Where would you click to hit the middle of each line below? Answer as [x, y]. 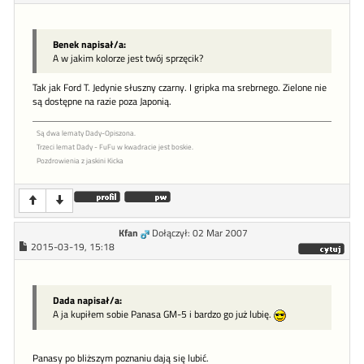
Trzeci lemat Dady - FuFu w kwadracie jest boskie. [115, 147]
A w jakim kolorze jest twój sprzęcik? [128, 58]
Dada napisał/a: [87, 301]
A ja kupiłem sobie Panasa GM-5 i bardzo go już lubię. [163, 314]
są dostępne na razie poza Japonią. [102, 102]
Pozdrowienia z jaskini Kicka [80, 161]
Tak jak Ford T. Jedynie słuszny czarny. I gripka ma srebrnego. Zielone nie [180, 88]
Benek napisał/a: [89, 45]
